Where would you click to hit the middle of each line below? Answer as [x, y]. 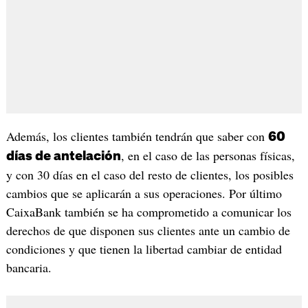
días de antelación [63, 156]
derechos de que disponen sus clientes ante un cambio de [148, 230]
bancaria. [29, 267]
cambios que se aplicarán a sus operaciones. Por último [144, 193]
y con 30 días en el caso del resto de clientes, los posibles [150, 174]
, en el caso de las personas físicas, [208, 155]
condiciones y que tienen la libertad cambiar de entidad [144, 249]
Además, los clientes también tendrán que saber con [137, 136]
